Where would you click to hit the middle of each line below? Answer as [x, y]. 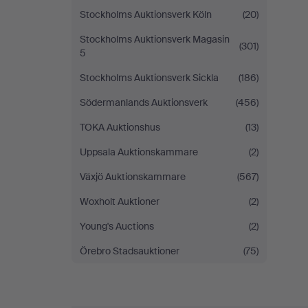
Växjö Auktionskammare [133, 177]
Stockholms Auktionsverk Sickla [149, 78]
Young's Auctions [117, 226]
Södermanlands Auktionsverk [144, 102]
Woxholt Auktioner [120, 201]
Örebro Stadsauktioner [130, 251]
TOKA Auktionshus [120, 127]
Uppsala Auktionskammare [139, 152]
